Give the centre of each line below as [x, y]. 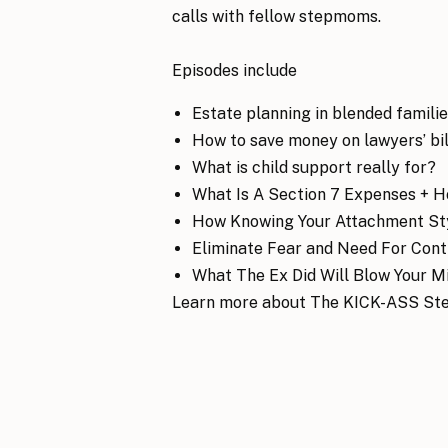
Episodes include [234, 70]
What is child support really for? [314, 167]
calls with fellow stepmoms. [276, 16]
